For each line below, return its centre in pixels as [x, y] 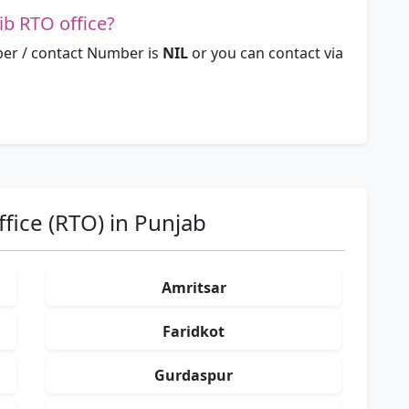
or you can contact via [267, 53]
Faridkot [194, 332]
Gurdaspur [194, 376]
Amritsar [194, 288]
